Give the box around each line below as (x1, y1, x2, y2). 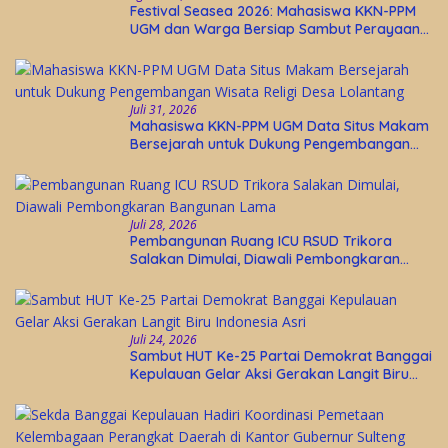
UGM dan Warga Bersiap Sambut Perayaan (130, 20, 420, 39)
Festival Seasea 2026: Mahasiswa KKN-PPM (130, 2, 416, 21)
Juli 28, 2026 (130, 216, 197, 234)
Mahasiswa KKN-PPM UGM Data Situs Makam (130, 117, 429, 136)
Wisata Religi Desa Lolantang (130, 153, 324, 172)
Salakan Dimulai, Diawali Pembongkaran (130, 250, 400, 269)
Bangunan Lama (130, 268, 240, 287)
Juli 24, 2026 (130, 331, 197, 349)
